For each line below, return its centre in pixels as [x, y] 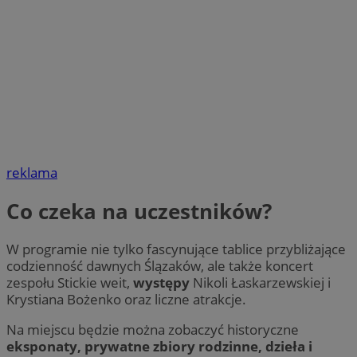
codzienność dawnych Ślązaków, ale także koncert [160, 265]
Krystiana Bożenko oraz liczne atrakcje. [126, 299]
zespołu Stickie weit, [70, 282]
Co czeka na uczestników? [139, 211]
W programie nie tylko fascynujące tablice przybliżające [176, 249]
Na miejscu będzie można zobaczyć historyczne [153, 330]
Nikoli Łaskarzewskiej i [262, 282]
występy [163, 282]
